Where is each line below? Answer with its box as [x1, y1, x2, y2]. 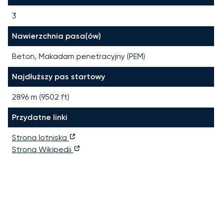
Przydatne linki [12, 112, 67, 122]
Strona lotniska [12, 132, 69, 142]
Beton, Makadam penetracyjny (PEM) [12, 51, 145, 61]
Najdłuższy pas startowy [12, 71, 105, 81]
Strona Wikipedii [12, 144, 73, 154]
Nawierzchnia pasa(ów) [12, 31, 101, 41]
